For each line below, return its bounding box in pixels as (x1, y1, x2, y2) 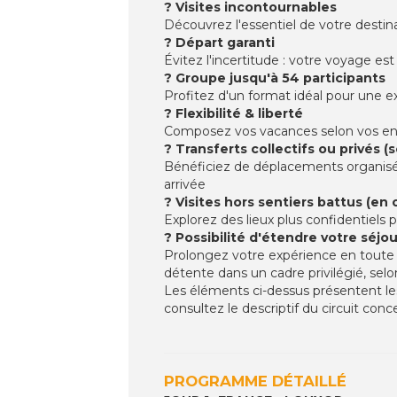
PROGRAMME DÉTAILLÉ (164, 371, 346, 390)
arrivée (164, 175, 206, 192)
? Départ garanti (164, 34, 275, 51)
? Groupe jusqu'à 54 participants (164, 69, 385, 86)
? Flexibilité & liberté (164, 105, 303, 121)
